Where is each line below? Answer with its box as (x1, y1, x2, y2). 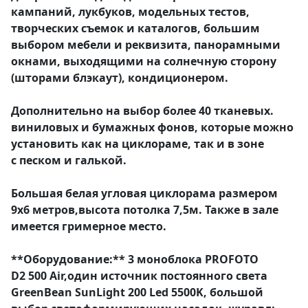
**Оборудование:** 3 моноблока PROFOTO (11, 251, 258, 267)
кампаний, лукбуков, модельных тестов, (11, 3, 250, 19)
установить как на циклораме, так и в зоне (11, 135, 264, 151)
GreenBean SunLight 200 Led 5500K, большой (11, 284, 263, 300)
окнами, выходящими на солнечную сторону (11, 53, 276, 69)
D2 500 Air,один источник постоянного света (11, 267, 267, 283)
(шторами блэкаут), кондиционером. (11, 69, 228, 85)
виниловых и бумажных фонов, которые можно (11, 119, 294, 135)
